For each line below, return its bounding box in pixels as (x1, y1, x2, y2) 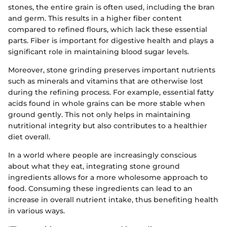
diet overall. (8, 132, 50, 141)
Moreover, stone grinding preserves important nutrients (8, 65, 215, 74)
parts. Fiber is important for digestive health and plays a (8, 35, 214, 45)
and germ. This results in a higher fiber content (8, 13, 182, 23)
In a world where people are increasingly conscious (8, 150, 197, 160)
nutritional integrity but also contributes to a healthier (8, 121, 207, 130)
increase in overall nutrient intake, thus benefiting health (8, 195, 218, 204)
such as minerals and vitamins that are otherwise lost (8, 76, 203, 86)
